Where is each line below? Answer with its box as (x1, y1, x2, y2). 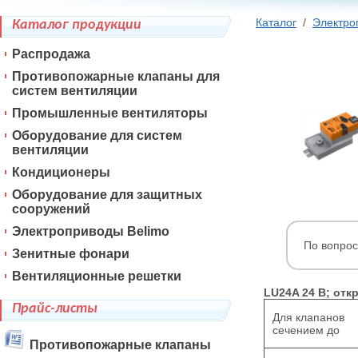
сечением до (272, 324, 340, 336)
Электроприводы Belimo (12, 225, 169, 238)
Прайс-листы (12, 301, 97, 316)
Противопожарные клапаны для (12, 70, 220, 83)
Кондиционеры (12, 165, 110, 179)
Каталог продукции (12, 18, 141, 33)
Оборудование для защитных (12, 188, 202, 201)
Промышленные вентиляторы (12, 106, 208, 120)
